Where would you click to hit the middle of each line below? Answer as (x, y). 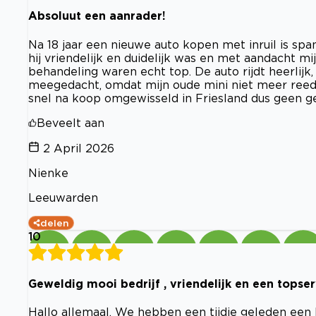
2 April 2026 (79, 148)
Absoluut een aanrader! (97, 16)
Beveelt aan (71, 122)
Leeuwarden (63, 197)
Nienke (48, 172)
